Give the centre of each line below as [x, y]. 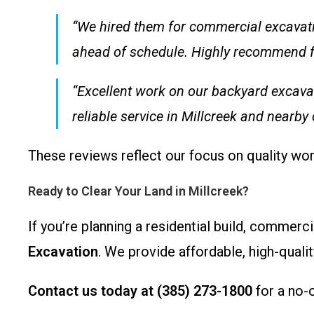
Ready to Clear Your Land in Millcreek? [138, 191]
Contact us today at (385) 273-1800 [140, 291]
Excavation [63, 252]
